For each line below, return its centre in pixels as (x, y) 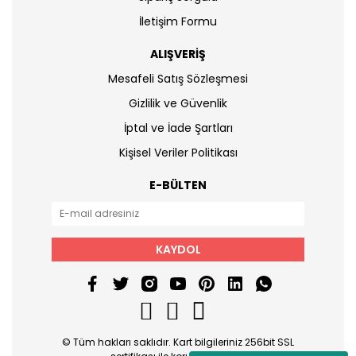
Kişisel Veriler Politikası (178, 153)
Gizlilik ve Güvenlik (178, 103)
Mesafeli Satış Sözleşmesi (178, 79)
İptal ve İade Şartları (178, 128)
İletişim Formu (178, 21)
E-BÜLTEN (178, 185)
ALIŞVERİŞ (178, 54)
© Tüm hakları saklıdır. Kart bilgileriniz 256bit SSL (178, 342)
